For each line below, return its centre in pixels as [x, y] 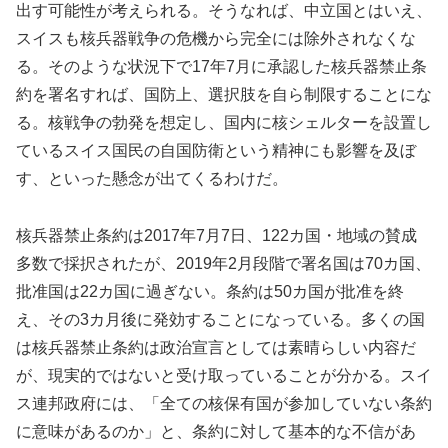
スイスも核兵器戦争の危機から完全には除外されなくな [216, 39]
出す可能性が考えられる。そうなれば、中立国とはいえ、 [224, 11]
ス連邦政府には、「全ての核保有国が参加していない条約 [224, 404]
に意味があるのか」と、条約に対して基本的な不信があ [216, 432]
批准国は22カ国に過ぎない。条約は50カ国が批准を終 [210, 292]
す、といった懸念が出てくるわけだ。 [152, 179]
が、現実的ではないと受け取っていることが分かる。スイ [224, 376]
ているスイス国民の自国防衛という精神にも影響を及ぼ [216, 151]
